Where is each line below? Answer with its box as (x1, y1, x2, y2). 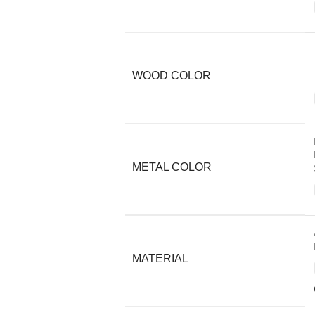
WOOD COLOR (131, 69, 211, 82)
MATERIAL (131, 252, 188, 264)
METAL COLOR (131, 160, 212, 173)
